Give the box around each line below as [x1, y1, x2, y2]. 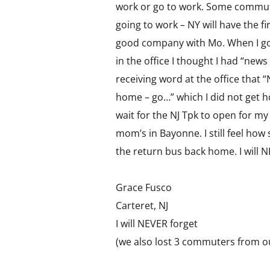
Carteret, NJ [116, 199, 168, 212]
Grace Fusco [116, 181, 172, 194]
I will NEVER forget [116, 217, 198, 230]
